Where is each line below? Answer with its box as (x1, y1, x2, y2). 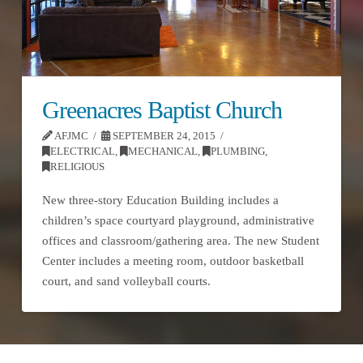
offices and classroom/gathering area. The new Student (41, 233, 319, 247)
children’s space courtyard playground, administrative (41, 213, 314, 227)
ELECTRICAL (49, 146, 115, 158)
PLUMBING (210, 146, 265, 158)
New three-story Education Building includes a (41, 193, 279, 207)
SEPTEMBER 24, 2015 (110, 130, 216, 143)
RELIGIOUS (49, 161, 105, 173)
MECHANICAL (127, 146, 198, 158)
